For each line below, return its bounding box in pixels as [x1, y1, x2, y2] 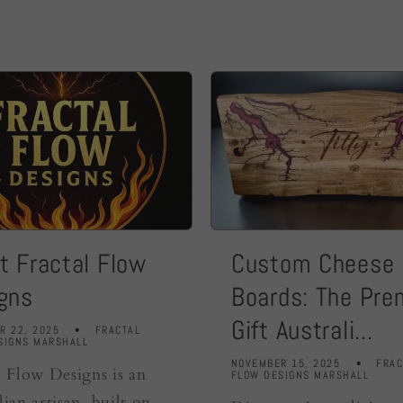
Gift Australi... [231, 314, 373, 347]
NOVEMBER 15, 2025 [231, 356, 341, 370]
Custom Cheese [231, 247, 395, 281]
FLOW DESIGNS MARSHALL [231, 368, 370, 381]
